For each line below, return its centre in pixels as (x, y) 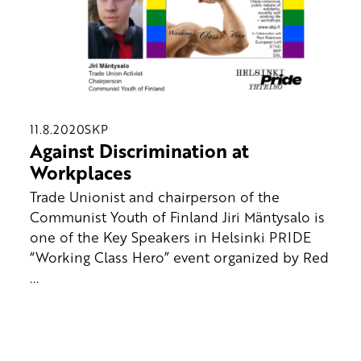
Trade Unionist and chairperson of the (154, 197)
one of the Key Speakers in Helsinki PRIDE (170, 237)
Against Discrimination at (139, 150)
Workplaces (80, 172)
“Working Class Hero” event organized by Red (179, 257)
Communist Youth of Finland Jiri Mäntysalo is (177, 217)
